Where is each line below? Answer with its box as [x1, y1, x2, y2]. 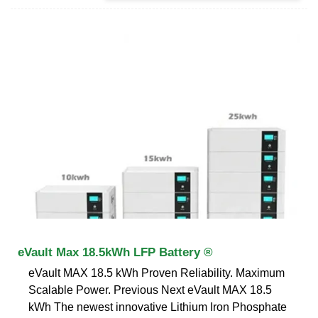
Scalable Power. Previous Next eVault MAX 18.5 [28, 283, 272, 296]
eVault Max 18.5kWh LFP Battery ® [18, 245, 213, 259]
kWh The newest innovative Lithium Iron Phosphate [28, 300, 287, 313]
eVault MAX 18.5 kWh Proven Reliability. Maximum [28, 266, 285, 279]
